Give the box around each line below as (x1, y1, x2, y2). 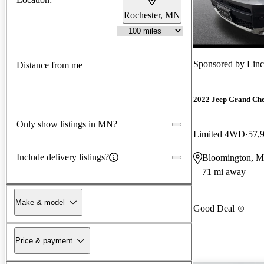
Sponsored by (193, 58, 247, 69)
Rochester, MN (124, 9, 180, 20)
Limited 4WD (193, 129, 245, 140)
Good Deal (193, 203, 235, 214)
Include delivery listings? (16, 151, 109, 162)
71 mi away (202, 167, 246, 177)
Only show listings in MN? (16, 118, 117, 129)
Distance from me (16, 60, 82, 71)
